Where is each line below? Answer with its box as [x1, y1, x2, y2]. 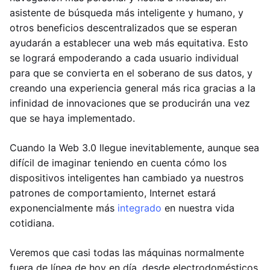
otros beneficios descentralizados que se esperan [10, 22, 237, 34]
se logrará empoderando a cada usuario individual [10, 52, 239, 64]
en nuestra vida [162, 202, 234, 214]
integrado [118, 202, 162, 214]
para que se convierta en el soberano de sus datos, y [10, 67, 253, 79]
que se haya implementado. [10, 112, 135, 124]
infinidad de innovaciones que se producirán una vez [10, 97, 250, 109]
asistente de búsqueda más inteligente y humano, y [10, 7, 243, 19]
